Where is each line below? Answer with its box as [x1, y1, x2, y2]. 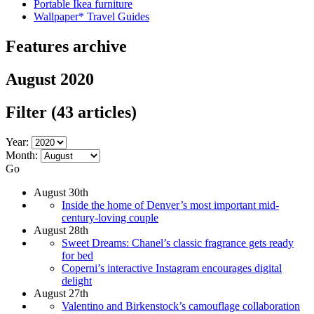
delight [62, 274, 92, 287]
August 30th [34, 186, 88, 198]
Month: [6, 149, 38, 161]
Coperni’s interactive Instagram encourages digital [62, 261, 282, 274]
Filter [6, 102, 51, 121]
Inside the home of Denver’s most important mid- [62, 198, 279, 211]
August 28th [34, 224, 88, 236]
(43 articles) [51, 102, 137, 121]
